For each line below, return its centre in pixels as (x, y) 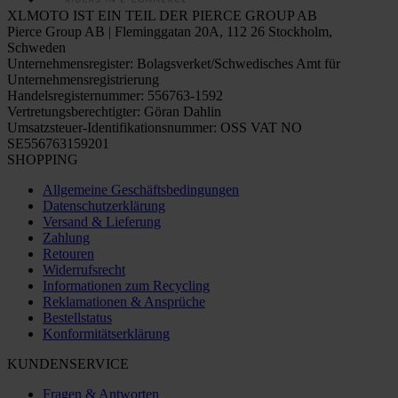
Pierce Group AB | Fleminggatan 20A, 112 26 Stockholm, (170, 31)
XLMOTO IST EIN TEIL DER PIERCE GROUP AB (162, 15)
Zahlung (66, 237)
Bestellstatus (77, 317)
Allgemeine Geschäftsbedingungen (141, 189)
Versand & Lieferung (102, 221)
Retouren (68, 253)
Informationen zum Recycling (126, 285)
